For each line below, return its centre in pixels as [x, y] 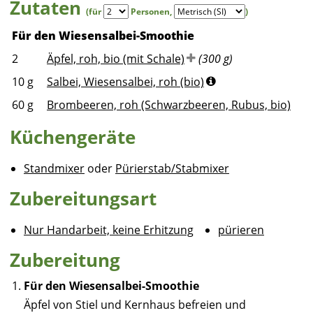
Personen [150, 12]
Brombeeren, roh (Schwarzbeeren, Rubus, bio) [169, 105]
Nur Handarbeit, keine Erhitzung [109, 230]
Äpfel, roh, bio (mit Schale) [116, 59]
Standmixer [54, 168]
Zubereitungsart [83, 198]
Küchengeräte [73, 137]
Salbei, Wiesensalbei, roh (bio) [125, 82]
